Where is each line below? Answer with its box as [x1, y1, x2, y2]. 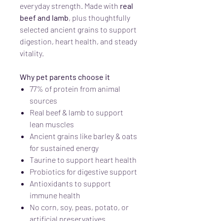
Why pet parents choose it [20, 72, 110, 81]
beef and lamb [20, 13, 69, 22]
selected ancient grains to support [20, 25, 137, 34]
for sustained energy [30, 143, 99, 152]
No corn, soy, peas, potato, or [30, 202, 129, 212]
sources [30, 96, 57, 105]
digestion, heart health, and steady [20, 37, 137, 46]
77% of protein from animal [30, 84, 120, 93]
